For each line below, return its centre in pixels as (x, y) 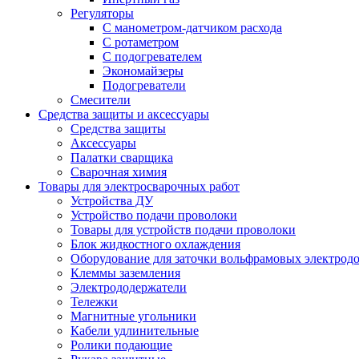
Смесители (101, 100)
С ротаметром (141, 42)
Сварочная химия (119, 172)
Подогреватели (144, 86)
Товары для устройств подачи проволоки (183, 230)
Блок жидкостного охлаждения (155, 244)
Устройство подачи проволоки (154, 216)
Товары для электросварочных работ (139, 187)
